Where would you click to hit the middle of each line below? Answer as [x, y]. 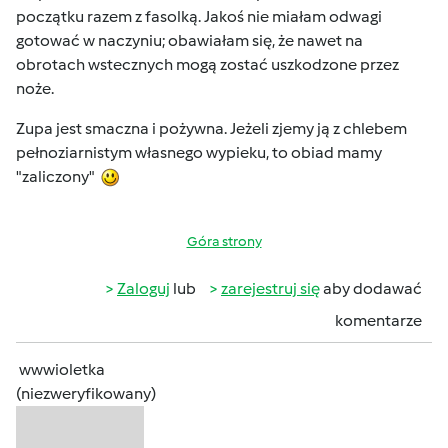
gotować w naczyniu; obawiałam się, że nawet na [189, 40]
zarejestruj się [270, 288]
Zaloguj [143, 288]
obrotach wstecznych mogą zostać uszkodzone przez [207, 64]
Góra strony [224, 241]
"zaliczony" [58, 176]
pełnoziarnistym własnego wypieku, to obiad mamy [199, 152]
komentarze [378, 320]
